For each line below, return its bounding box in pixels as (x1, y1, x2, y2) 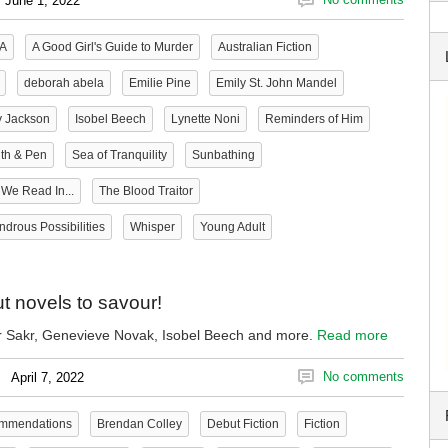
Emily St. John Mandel (216, 76, 337, 90)
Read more (317, 327, 388, 343)
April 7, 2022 (11, 370, 84, 385)
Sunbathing (192, 148, 255, 162)
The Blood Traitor (99, 184, 193, 198)
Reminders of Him (265, 112, 363, 126)
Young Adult (200, 220, 265, 234)
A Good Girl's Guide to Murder (32, 40, 193, 54)
